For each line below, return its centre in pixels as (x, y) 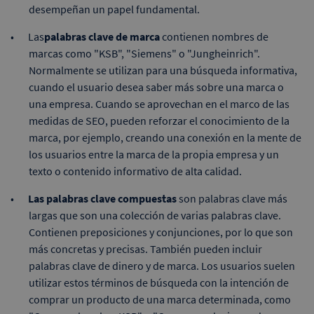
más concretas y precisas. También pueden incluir (145, 248)
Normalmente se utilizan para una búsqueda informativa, (163, 70)
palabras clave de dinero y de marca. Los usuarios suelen (162, 265)
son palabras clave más (232, 198)
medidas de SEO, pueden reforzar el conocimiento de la (159, 120)
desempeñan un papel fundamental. (114, 9)
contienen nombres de (214, 36)
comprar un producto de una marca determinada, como (160, 299)
